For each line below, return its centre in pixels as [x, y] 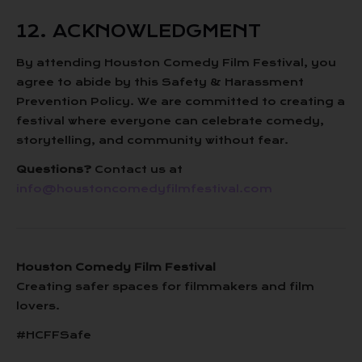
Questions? [54, 169]
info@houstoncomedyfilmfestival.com [144, 189]
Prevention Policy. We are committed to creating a [181, 101]
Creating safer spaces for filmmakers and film [165, 286]
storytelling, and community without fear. [152, 140]
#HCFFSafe [54, 335]
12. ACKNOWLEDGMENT [139, 31]
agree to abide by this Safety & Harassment [160, 82]
